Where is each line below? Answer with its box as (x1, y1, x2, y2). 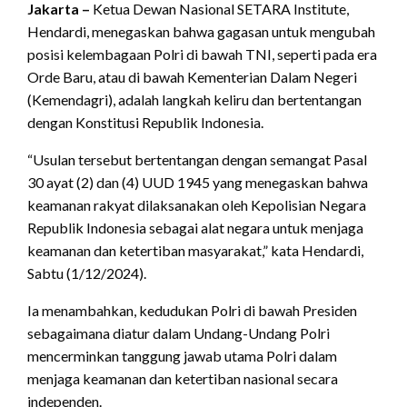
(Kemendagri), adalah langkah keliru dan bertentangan (27, 91, 362, 109)
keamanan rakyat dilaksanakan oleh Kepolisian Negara (27, 196, 366, 214)
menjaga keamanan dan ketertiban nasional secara (27, 370, 338, 388)
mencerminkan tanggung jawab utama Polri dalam (27, 347, 337, 365)
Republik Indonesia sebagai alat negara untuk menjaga (27, 219, 363, 237)
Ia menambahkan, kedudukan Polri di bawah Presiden (27, 302, 357, 320)
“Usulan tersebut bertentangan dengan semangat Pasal (27, 151, 367, 169)
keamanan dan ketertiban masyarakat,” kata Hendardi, (27, 242, 363, 260)
